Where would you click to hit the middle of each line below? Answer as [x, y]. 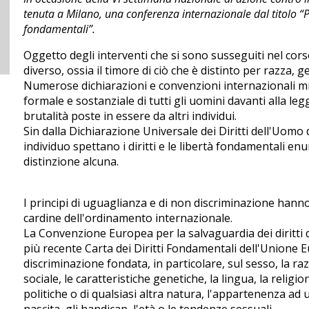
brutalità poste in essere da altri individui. [130, 116]
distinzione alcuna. [71, 161]
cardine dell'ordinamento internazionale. [128, 218]
